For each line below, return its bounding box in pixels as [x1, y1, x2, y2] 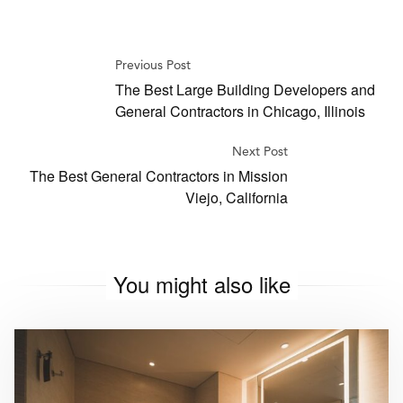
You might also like [112, 267, 291, 300]
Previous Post [115, 56, 191, 73]
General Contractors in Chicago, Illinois [115, 100, 365, 121]
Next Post [232, 142, 288, 159]
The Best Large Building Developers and [115, 78, 375, 100]
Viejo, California [185, 186, 288, 208]
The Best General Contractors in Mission [30, 165, 288, 186]
